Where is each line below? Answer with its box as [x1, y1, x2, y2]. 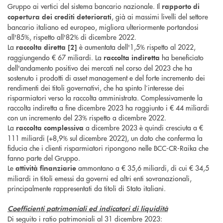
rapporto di [162, 1, 200, 11]
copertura [7, 12, 40, 22]
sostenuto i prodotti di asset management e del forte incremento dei [7, 73, 205, 83]
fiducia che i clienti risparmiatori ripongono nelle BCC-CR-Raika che [7, 143, 209, 153]
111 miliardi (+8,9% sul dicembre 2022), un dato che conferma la [7, 133, 203, 143]
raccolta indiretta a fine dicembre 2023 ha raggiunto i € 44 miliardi [7, 103, 209, 113]
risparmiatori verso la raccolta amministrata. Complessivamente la [7, 93, 203, 103]
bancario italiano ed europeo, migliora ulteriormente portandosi [7, 22, 199, 32]
